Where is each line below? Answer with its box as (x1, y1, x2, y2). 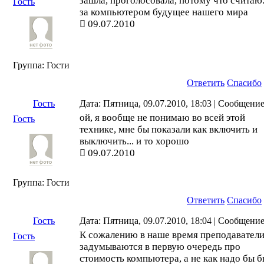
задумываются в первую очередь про (80, 241, 240, 252)
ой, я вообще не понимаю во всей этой (80, 112, 245, 123)
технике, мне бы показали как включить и (80, 124, 258, 135)
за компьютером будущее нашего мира (80, 6, 248, 18)
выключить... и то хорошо (80, 136, 189, 147)
